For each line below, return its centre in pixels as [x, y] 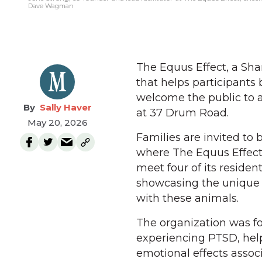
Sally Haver [65, 107]
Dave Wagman [51, 6]
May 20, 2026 [57, 123]
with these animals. [187, 198]
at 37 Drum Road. [182, 113]
